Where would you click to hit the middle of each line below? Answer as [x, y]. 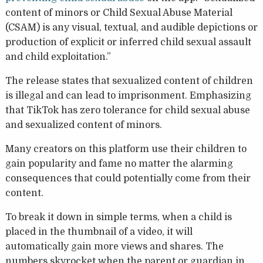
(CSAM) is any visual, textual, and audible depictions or [131, 28]
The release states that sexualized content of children [129, 81]
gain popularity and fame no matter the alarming [119, 164]
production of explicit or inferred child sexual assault [128, 43]
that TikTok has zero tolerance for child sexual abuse [127, 111]
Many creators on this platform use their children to [126, 149]
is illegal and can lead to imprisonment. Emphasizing [128, 96]
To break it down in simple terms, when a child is [118, 218]
